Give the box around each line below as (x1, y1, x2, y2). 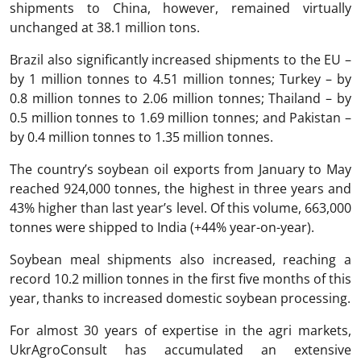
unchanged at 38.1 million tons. (10, 18, 200, 36)
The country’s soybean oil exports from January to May (10, 160, 351, 178)
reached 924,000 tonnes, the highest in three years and (10, 179, 351, 197)
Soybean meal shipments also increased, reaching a (10, 250, 351, 268)
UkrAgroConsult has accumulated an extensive (10, 340, 351, 359)
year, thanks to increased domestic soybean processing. (10, 288, 351, 307)
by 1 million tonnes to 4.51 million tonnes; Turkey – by (10, 69, 351, 88)
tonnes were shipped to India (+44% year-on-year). (10, 218, 314, 236)
